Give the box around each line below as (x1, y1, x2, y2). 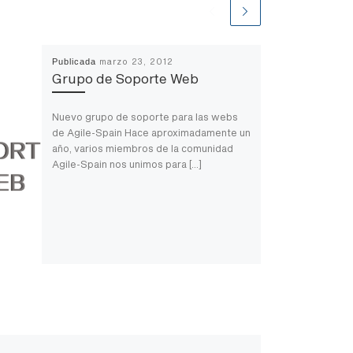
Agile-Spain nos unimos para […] (51, 158, 202, 169)
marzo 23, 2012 (98, 56, 173, 66)
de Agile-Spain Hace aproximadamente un (51, 126, 251, 138)
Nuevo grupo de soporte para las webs (51, 110, 238, 122)
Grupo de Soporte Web (51, 69, 199, 86)
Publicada (51, 56, 99, 66)
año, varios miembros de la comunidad (51, 142, 233, 154)
